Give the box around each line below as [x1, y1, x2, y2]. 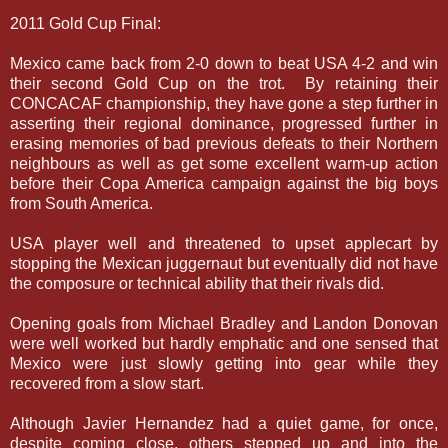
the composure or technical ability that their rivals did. [10, 274, 384, 292]
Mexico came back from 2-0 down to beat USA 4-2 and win [10, 54, 438, 72]
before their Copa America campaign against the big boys [10, 174, 438, 192]
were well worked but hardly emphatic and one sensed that [10, 334, 438, 352]
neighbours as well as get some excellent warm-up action [10, 154, 438, 172]
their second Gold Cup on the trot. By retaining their [10, 74, 438, 92]
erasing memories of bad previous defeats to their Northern [10, 134, 438, 152]
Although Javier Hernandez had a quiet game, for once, [10, 414, 438, 432]
